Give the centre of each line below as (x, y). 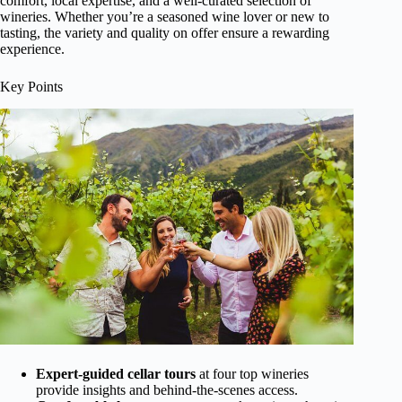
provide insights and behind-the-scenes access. (167, 389)
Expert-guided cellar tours (116, 373)
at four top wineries (252, 373)
